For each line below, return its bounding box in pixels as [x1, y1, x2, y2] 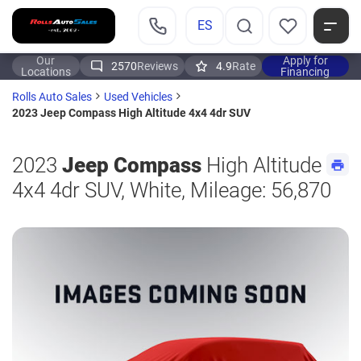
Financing [280, 64, 330, 78]
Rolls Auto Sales [12, 90, 92, 104]
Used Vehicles [104, 90, 172, 104]
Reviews [136, 59, 178, 73]
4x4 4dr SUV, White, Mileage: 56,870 [12, 178, 331, 203]
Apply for [282, 53, 328, 67]
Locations [20, 64, 71, 78]
